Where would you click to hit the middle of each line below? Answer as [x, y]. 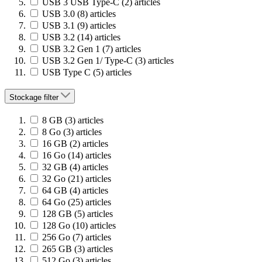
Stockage [27, 97]
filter [51, 97]
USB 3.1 [58, 25]
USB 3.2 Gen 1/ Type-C [87, 60]
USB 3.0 [58, 13]
